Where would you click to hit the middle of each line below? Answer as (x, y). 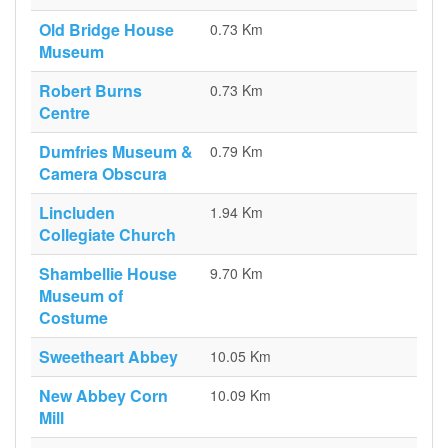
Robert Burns (90, 90)
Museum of (81, 295)
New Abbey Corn (103, 395)
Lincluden (77, 212)
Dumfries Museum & (116, 151)
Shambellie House (108, 273)
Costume (73, 317)
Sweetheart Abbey (108, 356)
